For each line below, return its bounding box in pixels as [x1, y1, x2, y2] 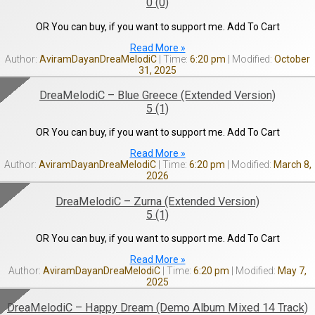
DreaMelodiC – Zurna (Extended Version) [56, 194, 259, 208]
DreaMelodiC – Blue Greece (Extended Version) [39, 89, 276, 102]
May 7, [276, 265, 307, 277]
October [272, 53, 310, 65]
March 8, [271, 159, 311, 171]
